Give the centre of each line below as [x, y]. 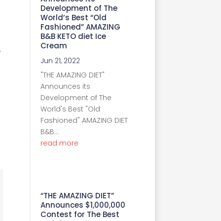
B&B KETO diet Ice [73, 36]
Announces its [65, 86]
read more [59, 143]
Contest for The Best [80, 214]
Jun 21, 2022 [60, 60]
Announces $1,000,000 [83, 205]
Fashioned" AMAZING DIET [84, 120]
